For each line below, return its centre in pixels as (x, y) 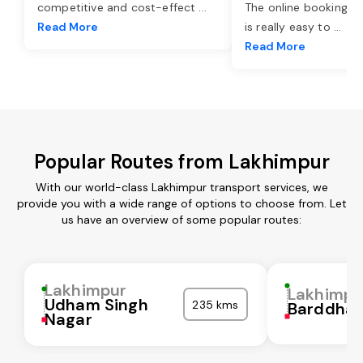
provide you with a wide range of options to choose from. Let (181, 203)
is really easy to (289, 26)
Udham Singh (96, 304)
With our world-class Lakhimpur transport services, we (181, 187)
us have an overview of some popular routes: (181, 219)
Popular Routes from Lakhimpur (181, 161)
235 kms (216, 304)
